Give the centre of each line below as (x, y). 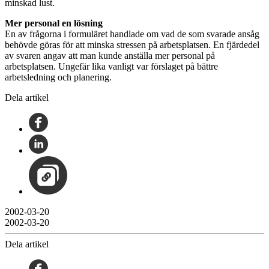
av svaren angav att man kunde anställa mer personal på (110, 55)
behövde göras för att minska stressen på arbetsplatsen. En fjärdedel (132, 44)
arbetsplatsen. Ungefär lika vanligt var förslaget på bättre (111, 66)
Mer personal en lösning (54, 23)
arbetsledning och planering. (58, 77)
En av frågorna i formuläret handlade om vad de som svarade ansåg (132, 34)
